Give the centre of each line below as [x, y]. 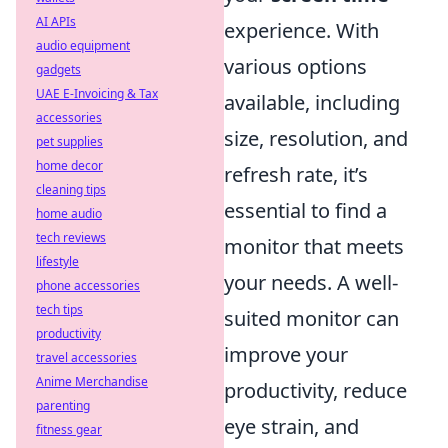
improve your [286, 354]
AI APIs [56, 21]
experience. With [301, 30]
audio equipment [83, 45]
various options [295, 66]
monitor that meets [314, 246]
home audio [69, 213]
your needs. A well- [311, 282]
